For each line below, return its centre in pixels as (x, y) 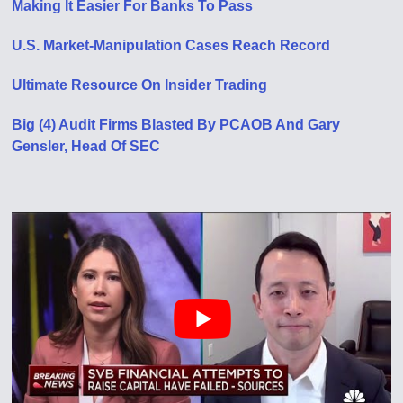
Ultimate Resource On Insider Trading (140, 85)
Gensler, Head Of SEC (86, 147)
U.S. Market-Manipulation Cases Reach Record (171, 46)
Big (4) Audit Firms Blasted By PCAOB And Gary (176, 125)
